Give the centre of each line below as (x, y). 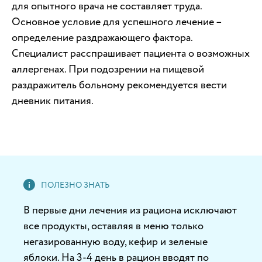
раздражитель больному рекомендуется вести (119, 85)
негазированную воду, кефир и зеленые (116, 242)
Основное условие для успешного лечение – (117, 22)
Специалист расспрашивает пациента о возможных (131, 54)
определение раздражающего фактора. (102, 38)
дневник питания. (53, 101)
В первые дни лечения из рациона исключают (130, 211)
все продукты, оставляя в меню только (113, 226)
